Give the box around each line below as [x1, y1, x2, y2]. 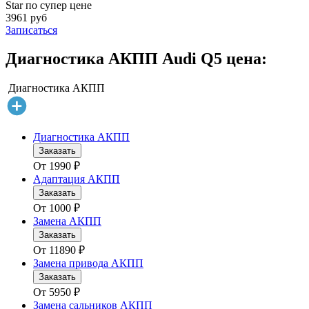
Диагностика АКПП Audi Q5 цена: [6, 50, 267, 68]
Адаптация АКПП [33, 173, 120, 186]
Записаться [6, 23, 57, 36]
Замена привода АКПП [33, 257, 143, 270]
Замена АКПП [33, 215, 101, 228]
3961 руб [6, 11, 47, 23]
